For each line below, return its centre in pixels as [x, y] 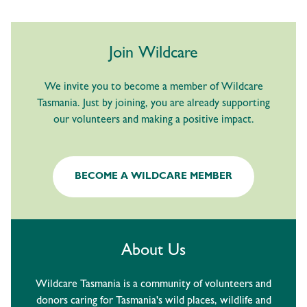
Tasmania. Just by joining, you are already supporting [153, 105]
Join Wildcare [153, 55]
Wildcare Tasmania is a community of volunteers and [153, 285]
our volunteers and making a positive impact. [153, 121]
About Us [153, 253]
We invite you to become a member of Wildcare [153, 88]
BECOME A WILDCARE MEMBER [153, 177]
